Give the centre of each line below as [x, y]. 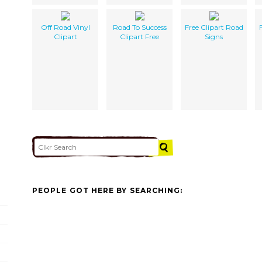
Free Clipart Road [214, 27]
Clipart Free [139, 36]
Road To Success [139, 27]
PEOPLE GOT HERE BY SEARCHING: [108, 191]
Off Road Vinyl [65, 27]
